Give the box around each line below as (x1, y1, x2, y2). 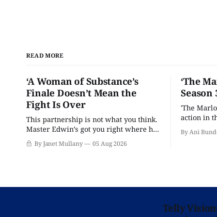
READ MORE (26, 51, 64, 60)
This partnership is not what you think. (26, 114, 157, 124)
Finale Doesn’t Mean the (26, 86, 137, 99)
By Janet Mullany (34, 139, 83, 148)
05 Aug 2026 (92, 139, 127, 148)
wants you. (26, 133, 62, 143)
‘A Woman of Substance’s (26, 75, 139, 88)
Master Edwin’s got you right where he (26, 124, 157, 134)
